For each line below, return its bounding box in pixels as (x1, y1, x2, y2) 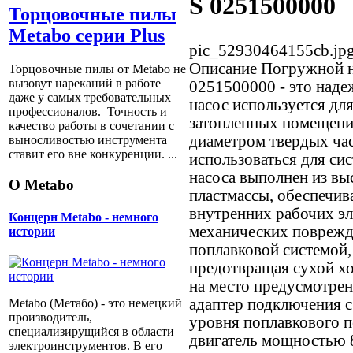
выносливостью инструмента (9, 133, 170, 147)
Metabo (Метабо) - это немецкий (9, 296, 182, 310)
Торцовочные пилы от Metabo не (9, 62, 186, 76)
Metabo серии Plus (9, 25, 165, 46)
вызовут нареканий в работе (9, 76, 161, 91)
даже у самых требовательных (9, 91, 171, 105)
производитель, (9, 310, 92, 325)
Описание (189, 59, 257, 77)
